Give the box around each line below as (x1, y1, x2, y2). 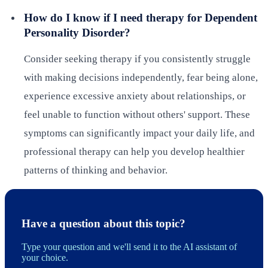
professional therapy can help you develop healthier (24, 146, 245, 158)
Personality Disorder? (24, 26, 130, 39)
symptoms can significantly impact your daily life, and (24, 127, 255, 139)
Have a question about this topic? (22, 217, 185, 230)
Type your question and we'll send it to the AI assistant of (22, 241, 237, 252)
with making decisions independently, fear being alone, (24, 72, 258, 84)
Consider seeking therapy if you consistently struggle (24, 53, 251, 65)
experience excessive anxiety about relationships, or (24, 90, 246, 102)
